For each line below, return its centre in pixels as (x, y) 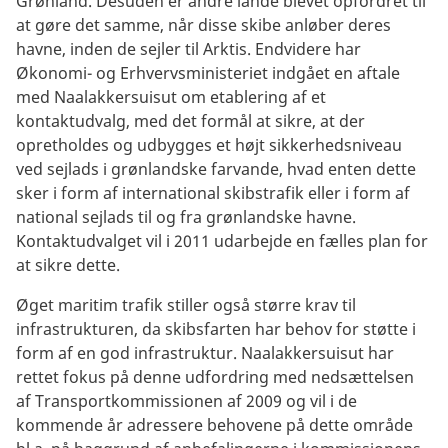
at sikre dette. (68, 264)
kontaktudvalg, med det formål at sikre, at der (190, 120)
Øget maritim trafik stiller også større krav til (186, 304)
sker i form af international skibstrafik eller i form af (213, 192)
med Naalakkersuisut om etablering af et (171, 96)
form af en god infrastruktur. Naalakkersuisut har (205, 352)
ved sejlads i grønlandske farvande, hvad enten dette (216, 168)
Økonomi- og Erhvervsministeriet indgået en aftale (208, 72)
